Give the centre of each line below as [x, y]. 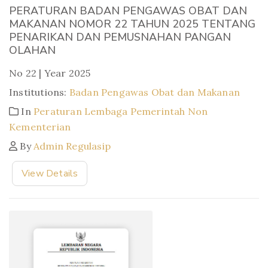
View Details [50, 173]
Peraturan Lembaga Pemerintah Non [121, 111]
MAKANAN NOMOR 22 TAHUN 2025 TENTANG [132, 24]
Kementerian [40, 127]
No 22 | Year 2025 [50, 73]
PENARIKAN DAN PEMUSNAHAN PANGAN [120, 37]
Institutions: [39, 92]
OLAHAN [32, 50]
